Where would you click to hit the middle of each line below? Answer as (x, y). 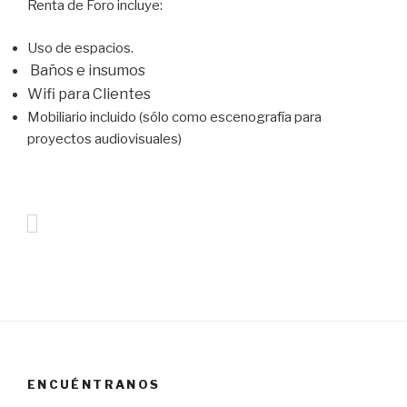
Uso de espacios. (82, 48)
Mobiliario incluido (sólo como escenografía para (174, 117)
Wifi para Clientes (89, 94)
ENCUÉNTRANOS (94, 384)
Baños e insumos (86, 70)
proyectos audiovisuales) (104, 139)
